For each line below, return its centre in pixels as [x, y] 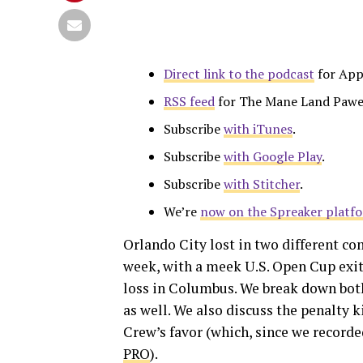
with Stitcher [262, 184]
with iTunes [258, 128]
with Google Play [273, 156]
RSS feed [189, 101]
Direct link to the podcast [239, 73]
